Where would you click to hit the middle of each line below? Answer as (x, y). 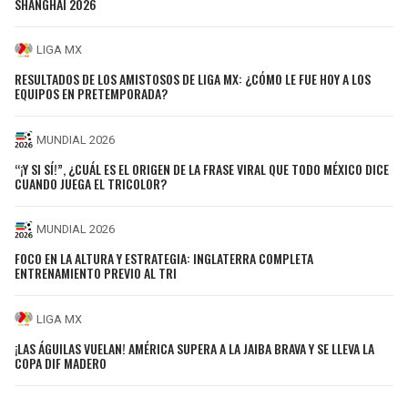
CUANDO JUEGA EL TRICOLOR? (91, 183)
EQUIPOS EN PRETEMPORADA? (91, 94)
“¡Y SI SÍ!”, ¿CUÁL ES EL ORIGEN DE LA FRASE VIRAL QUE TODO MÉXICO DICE (202, 168)
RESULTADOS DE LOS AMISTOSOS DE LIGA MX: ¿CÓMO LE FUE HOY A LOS (193, 79)
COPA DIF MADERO (61, 362)
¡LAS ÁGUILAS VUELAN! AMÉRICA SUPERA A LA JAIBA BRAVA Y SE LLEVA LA (194, 348)
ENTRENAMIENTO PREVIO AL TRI (96, 273)
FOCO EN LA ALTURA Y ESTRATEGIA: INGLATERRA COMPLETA (164, 259)
